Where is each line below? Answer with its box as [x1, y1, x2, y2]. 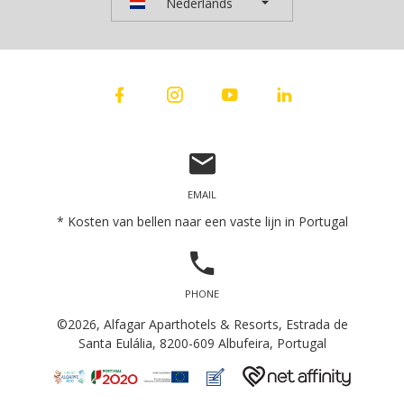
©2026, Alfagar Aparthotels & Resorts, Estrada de [56, 316, 348, 334]
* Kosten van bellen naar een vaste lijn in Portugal [56, 212, 348, 230]
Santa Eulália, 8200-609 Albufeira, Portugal [78, 335, 326, 353]
